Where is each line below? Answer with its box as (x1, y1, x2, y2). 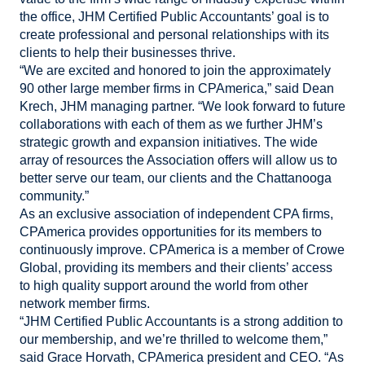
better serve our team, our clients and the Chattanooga (20, 171, 332, 185)
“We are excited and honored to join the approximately (20, 64, 331, 77)
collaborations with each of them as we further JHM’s (20, 117, 323, 131)
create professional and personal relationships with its (20, 28, 329, 42)
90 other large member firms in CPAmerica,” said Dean (20, 81, 334, 95)
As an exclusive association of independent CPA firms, (20, 207, 333, 221)
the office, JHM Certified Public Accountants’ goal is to (20, 10, 329, 24)
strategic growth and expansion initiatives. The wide (20, 135, 318, 149)
